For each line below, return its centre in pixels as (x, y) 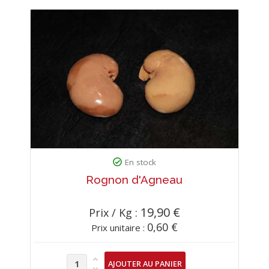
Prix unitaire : (119, 227)
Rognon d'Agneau (134, 179)
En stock (141, 162)
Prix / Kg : (114, 212)
